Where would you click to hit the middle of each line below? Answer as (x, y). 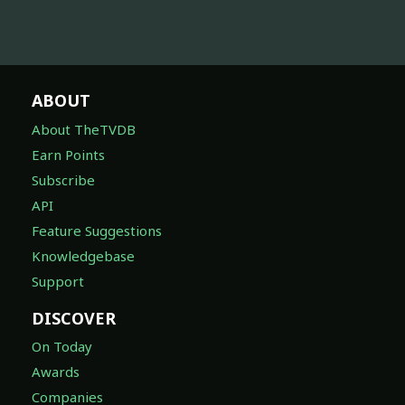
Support (58, 281)
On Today (62, 347)
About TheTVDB (84, 129)
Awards (56, 372)
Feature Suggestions (97, 230)
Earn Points (68, 154)
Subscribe (63, 179)
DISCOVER (74, 318)
